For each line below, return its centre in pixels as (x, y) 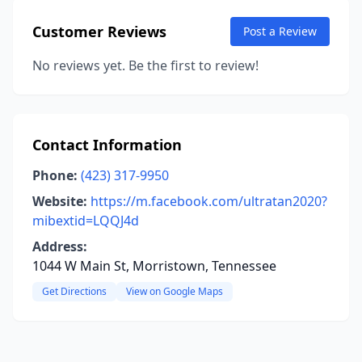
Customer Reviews (99, 32)
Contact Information (107, 145)
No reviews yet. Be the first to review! (145, 65)
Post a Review (280, 31)
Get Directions (74, 291)
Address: (60, 246)
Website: (60, 201)
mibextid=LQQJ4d (86, 221)
